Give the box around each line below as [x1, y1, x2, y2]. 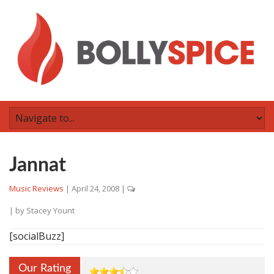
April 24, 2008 [72, 183, 119, 194]
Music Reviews [9, 183, 64, 194]
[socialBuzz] [9, 229, 64, 243]
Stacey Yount [26, 205, 75, 216]
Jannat [9, 155, 66, 175]
